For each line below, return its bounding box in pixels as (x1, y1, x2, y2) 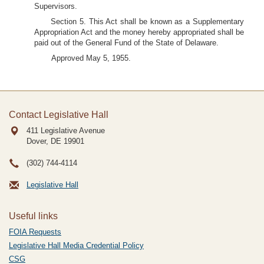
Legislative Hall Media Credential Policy (9, 241, 144, 250)
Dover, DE (27, 137, 61, 146)
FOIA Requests (9, 227, 61, 236)
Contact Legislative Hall (9, 110, 108, 120)
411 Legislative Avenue (27, 126, 105, 135)
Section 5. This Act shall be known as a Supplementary (51, 17, 244, 26)
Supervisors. (34, 2, 77, 11)
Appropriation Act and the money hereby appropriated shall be (34, 28, 244, 37)
